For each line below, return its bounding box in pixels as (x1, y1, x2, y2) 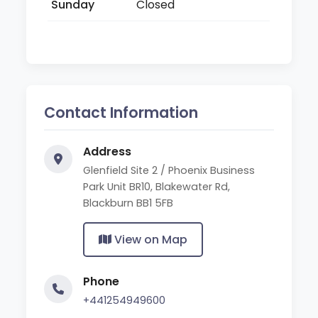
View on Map (111, 231, 188, 248)
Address (83, 143, 132, 160)
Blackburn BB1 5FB (83, 195, 174, 210)
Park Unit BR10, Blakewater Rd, (83, 179, 231, 194)
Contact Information (44, 102, 199, 123)
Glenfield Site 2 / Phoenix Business (83, 163, 256, 177)
